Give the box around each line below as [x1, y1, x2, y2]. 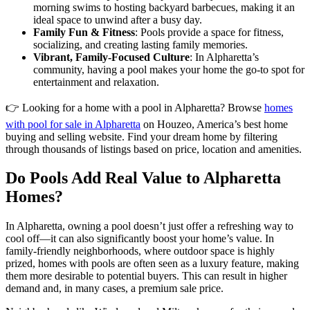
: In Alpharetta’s [190, 51, 259, 63]
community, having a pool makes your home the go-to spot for [33, 63, 304, 75]
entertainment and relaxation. [33, 75, 159, 88]
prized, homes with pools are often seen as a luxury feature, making [6, 257, 299, 270]
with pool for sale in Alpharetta [6, 118, 140, 130]
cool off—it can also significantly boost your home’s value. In [6, 232, 274, 245]
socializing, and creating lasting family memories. [33, 38, 248, 51]
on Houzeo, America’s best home [140, 118, 288, 130]
